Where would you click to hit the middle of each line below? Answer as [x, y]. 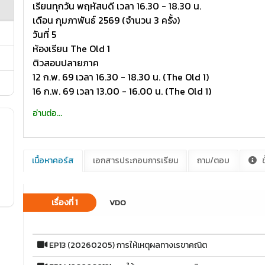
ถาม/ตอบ [214, 161]
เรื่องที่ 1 [65, 203]
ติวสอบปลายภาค [66, 63]
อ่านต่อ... [48, 113]
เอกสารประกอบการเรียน [136, 161]
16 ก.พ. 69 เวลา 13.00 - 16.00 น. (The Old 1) [122, 91]
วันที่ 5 [45, 34]
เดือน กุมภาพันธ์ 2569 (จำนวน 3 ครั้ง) [106, 20]
